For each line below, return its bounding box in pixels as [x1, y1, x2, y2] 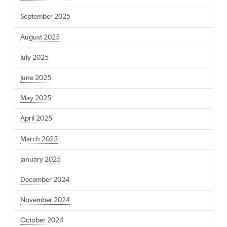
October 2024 [20, 217, 63, 225]
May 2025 [20, 95, 51, 103]
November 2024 [20, 197, 70, 205]
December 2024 [20, 176, 69, 184]
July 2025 [20, 54, 49, 62]
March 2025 [20, 135, 58, 143]
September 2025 [20, 13, 70, 21]
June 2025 [20, 74, 51, 83]
